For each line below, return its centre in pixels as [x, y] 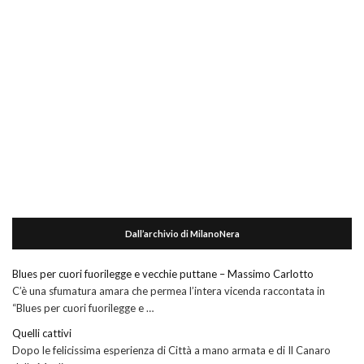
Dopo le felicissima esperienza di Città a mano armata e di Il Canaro [171, 351]
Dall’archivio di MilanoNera [182, 234]
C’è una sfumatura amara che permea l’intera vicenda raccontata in [169, 291]
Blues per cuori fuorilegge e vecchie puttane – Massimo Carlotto [163, 274]
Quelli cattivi [42, 334]
